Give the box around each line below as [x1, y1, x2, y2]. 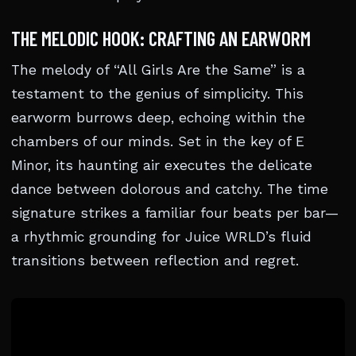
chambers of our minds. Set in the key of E [11, 133, 304, 149]
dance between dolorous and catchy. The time [11, 181, 328, 197]
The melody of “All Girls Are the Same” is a [11, 62, 305, 78]
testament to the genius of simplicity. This [11, 86, 304, 102]
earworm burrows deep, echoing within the [11, 110, 305, 126]
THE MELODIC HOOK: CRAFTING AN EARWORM [11, 26, 311, 50]
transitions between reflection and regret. [11, 253, 299, 269]
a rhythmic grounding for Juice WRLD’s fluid [11, 229, 311, 245]
